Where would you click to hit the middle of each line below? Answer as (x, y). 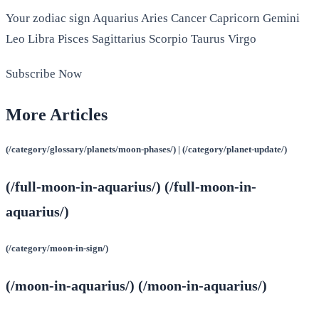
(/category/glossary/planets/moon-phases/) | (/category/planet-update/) (146, 150)
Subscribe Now (44, 73)
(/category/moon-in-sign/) (57, 249)
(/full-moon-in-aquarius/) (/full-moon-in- (131, 187)
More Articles (57, 114)
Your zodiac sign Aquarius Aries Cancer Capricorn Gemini (153, 18)
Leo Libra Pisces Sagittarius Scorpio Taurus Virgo (131, 38)
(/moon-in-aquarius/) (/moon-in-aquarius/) (136, 286)
